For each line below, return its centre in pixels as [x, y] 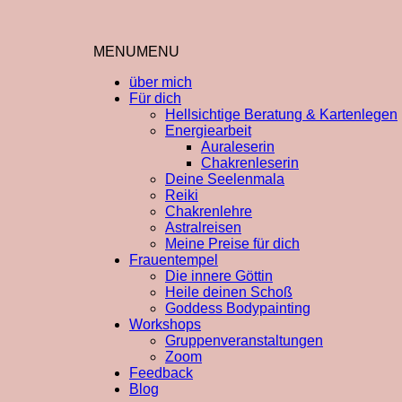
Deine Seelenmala [225, 179]
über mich [161, 82]
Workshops [165, 324]
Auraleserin [238, 147]
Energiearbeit [208, 131]
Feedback [161, 373]
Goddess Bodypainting [238, 308]
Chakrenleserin [250, 163]
